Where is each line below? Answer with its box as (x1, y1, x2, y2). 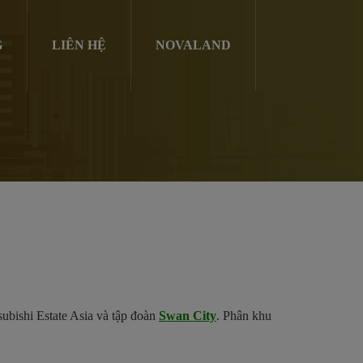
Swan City (159, 309, 216, 322)
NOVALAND (155, 38, 231, 52)
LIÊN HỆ (51, 38, 106, 52)
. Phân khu (216, 309, 271, 322)
